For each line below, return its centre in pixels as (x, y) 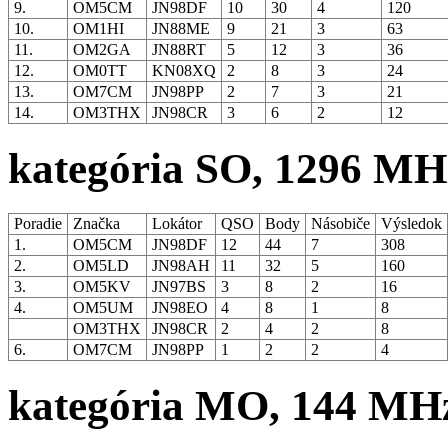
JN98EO (180, 307)
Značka (96, 223)
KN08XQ (184, 71)
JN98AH (181, 265)
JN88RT (179, 50)
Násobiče (340, 223)
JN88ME (181, 29)
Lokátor (177, 223)
